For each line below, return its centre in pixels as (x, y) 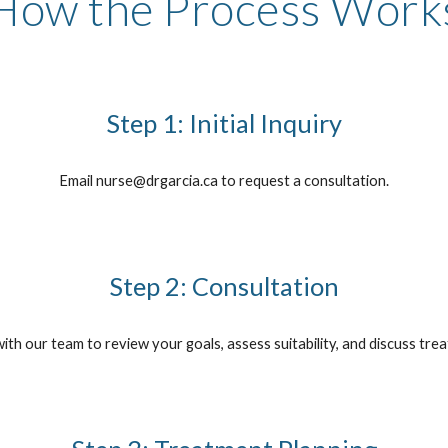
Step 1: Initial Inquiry (224, 123)
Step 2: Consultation (224, 286)
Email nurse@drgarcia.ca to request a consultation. (224, 180)
